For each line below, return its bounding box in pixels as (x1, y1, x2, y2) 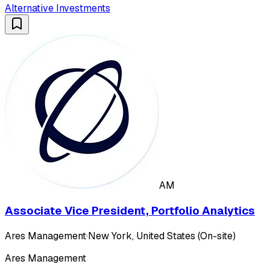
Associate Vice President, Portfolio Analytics (5, 202, 255, 218)
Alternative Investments (5, 2, 110, 15)
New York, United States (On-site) (88, 229, 236, 242)
